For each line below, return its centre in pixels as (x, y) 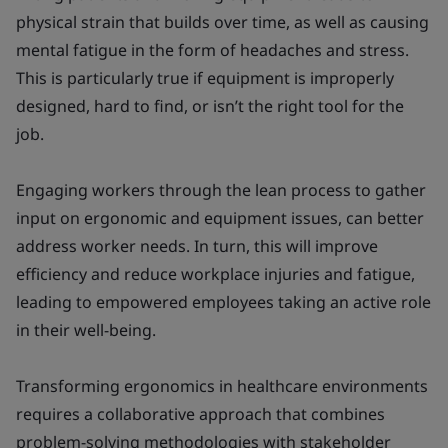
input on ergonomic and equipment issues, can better (220, 218)
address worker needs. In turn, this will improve (197, 246)
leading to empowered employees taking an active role (223, 302)
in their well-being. (86, 330)
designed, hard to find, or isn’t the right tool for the (210, 106)
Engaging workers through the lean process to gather (221, 190)
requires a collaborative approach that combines (200, 414)
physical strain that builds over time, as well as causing (222, 22)
